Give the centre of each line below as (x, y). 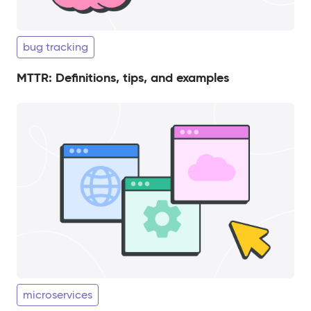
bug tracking (56, 47)
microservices (58, 294)
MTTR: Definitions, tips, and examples (123, 77)
